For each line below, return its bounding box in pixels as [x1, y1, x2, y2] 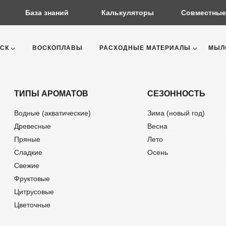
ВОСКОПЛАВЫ [32, 44, 83, 51]
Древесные [14, 122, 51, 130]
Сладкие [14, 148, 42, 156]
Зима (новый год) [147, 109, 205, 117]
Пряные [14, 135, 40, 143]
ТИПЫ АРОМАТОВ [14, 89, 88, 98]
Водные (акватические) [14, 109, 91, 117]
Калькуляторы [101, 9, 154, 17]
